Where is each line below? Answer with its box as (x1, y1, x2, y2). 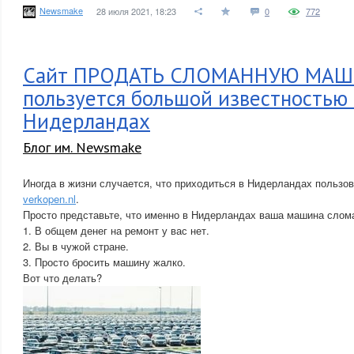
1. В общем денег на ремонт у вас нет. (23, 223, 209, 238)
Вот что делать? (23, 270, 102, 285)
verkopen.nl (23, 191, 76, 206)
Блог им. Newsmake (23, 138, 141, 156)
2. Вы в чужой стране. (23, 239, 129, 254)
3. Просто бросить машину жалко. (23, 254, 186, 269)
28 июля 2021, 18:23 (96, 5, 176, 17)
